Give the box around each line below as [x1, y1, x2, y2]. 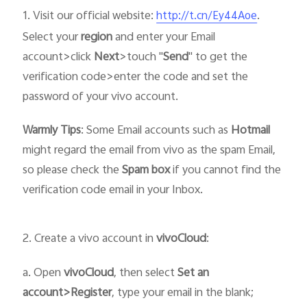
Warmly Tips [23, 121, 82, 141]
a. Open [23, 263, 64, 283]
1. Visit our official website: [23, 6, 157, 26]
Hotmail [231, 121, 271, 141]
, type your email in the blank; [112, 283, 254, 303]
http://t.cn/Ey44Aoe [156, 7, 258, 26]
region [81, 27, 113, 47]
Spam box [122, 161, 171, 181]
